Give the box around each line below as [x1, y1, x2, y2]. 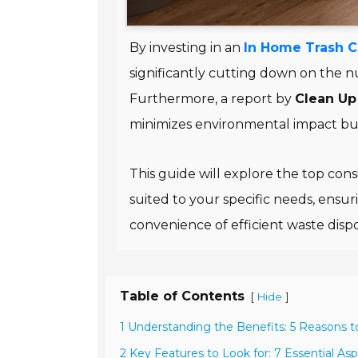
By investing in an [129, 40, 244, 56]
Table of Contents [120, 288, 245, 304]
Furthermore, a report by [129, 91, 295, 107]
